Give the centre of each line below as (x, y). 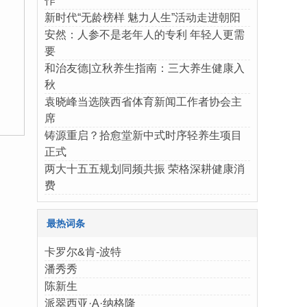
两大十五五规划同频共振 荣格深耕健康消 (145, 169)
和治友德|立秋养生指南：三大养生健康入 (145, 68)
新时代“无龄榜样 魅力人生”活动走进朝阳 (143, 17)
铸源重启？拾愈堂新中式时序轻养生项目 (143, 135)
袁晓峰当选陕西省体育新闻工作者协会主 (143, 102)
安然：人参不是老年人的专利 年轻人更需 (145, 35)
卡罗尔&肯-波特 (83, 252)
